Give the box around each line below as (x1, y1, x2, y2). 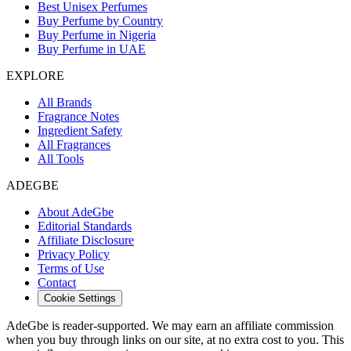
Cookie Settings (44, 291, 116, 304)
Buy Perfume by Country (38, 13, 163, 27)
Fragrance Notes (38, 109, 119, 123)
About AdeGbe (38, 204, 114, 219)
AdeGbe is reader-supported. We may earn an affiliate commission (6, 318, 334, 332)
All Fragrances (38, 137, 110, 151)
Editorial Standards (38, 219, 132, 233)
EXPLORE (6, 68, 64, 82)
